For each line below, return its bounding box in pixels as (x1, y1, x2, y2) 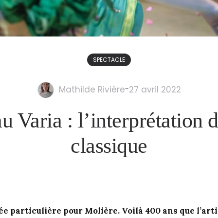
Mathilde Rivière (58, 84, 125, 95)
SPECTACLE (93, 55, 125, 64)
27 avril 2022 (128, 84, 181, 95)
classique (71, 134, 147, 158)
